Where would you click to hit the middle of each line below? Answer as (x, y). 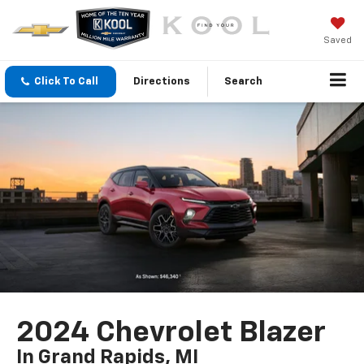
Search (243, 82)
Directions (162, 82)
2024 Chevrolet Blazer (171, 334)
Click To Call (66, 82)
